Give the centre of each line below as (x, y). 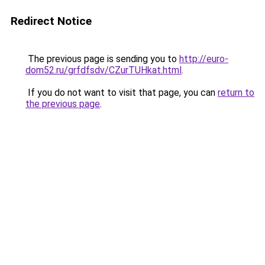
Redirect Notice (51, 21)
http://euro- (204, 59)
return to (236, 93)
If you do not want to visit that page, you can (122, 93)
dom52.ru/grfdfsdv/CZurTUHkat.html (104, 70)
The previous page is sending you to (102, 59)
